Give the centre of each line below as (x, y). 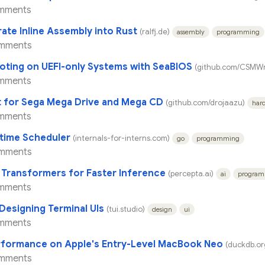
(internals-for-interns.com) (121, 138)
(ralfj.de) (155, 32)
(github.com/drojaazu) (205, 103)
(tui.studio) (126, 209)
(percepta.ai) (191, 174)
